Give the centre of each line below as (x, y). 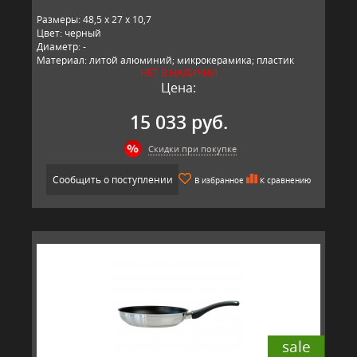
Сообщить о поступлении (112, 179)
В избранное (219, 180)
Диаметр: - (61, 46)
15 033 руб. (178, 122)
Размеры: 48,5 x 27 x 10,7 (94, 19)
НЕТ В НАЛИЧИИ (178, 73)
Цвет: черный (69, 33)
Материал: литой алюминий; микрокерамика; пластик (165, 60)
